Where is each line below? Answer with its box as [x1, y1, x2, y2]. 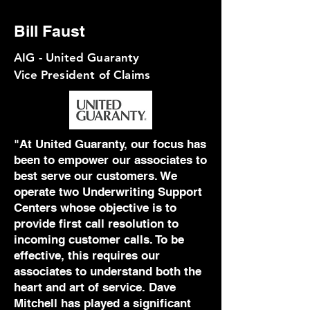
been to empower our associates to [14, 153, 207, 167]
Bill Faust [14, 21, 85, 40]
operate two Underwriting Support [14, 185, 202, 199]
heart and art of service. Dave [14, 280, 176, 294]
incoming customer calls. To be [14, 232, 184, 246]
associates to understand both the [14, 264, 201, 278]
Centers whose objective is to [14, 201, 176, 215]
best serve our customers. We [14, 169, 177, 183]
